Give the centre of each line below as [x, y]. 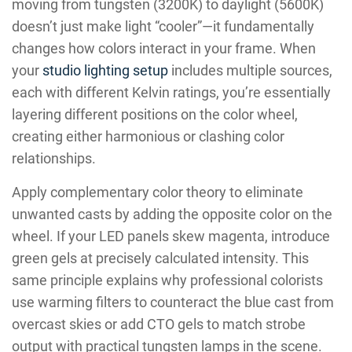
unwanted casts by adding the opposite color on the [172, 214]
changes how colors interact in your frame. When [164, 48]
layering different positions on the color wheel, [155, 114]
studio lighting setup [105, 70]
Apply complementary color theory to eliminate [158, 192]
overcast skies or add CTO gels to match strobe [159, 324]
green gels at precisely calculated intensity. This [160, 258]
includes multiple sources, [250, 70]
